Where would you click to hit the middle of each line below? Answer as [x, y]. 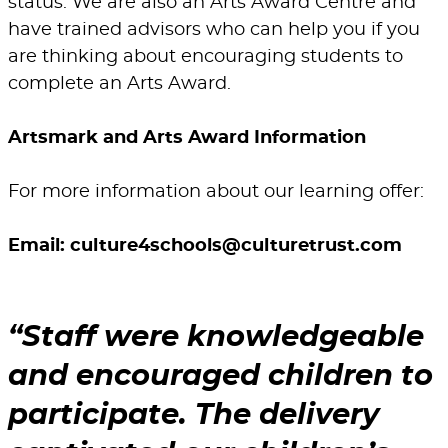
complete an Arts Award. [122, 84]
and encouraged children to [220, 377]
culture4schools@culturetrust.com [236, 246]
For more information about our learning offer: [216, 192]
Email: [39, 246]
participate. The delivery [193, 416]
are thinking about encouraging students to [205, 57]
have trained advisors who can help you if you [214, 30]
